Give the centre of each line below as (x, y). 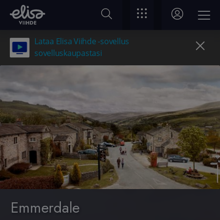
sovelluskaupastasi (68, 53)
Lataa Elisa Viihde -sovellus (82, 41)
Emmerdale (46, 207)
